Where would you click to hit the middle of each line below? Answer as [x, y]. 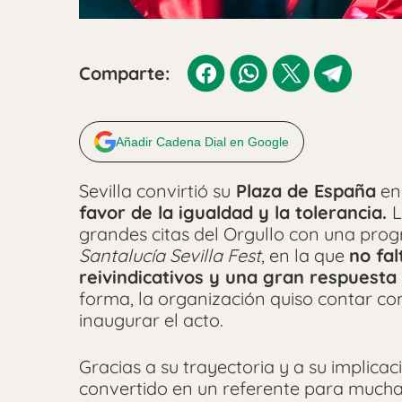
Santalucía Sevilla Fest [170, 255]
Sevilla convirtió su [155, 190]
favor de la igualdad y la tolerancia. [236, 212]
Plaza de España [303, 190]
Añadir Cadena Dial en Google [202, 141]
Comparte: [124, 73]
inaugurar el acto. [151, 319]
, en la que [305, 255]
